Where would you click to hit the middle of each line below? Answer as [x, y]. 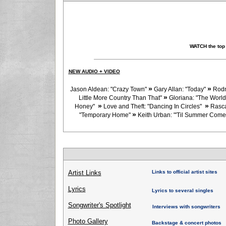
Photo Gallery [88, 221]
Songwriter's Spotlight [99, 205]
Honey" [86, 106]
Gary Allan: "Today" [180, 89]
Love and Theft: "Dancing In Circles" [154, 106]
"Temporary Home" [105, 115]
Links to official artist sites [184, 172]
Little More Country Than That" [120, 98]
